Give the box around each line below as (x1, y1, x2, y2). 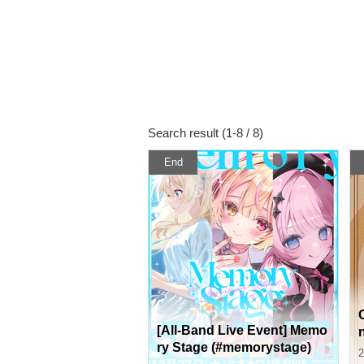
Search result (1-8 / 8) (148, 126, 263, 140)
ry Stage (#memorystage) (157, 340, 311, 354)
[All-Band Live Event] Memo (157, 323, 327, 337)
